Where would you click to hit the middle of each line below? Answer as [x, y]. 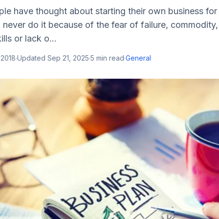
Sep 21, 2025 [68, 58]
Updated [32, 58]
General [138, 58]
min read [109, 58]
